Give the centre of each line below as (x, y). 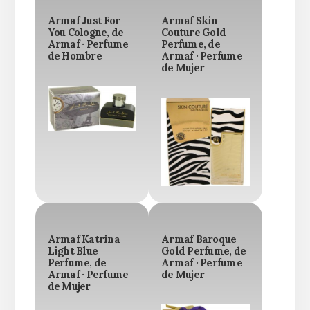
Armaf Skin (190, 20)
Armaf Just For (84, 20)
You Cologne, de (85, 32)
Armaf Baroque (199, 240)
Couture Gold (193, 32)
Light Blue (73, 252)
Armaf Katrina (83, 240)
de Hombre (74, 56)
